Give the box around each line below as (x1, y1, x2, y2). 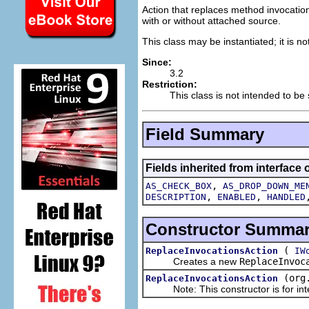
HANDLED (267, 191, 306, 202)
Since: (142, 56, 172, 68)
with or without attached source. (142, 14, 281, 26)
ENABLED (217, 191, 256, 202)
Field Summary (146, 124, 264, 143)
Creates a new (146, 255, 239, 267)
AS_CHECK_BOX (146, 180, 212, 191)
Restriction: (142, 78, 197, 90)
